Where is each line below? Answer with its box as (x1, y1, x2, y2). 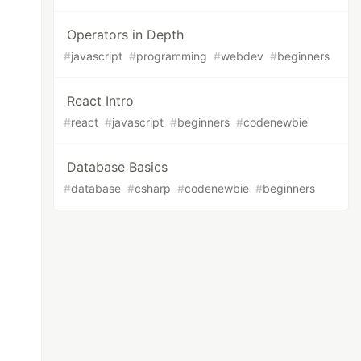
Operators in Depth (67, 27, 185, 43)
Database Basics (67, 159, 168, 175)
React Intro (67, 93, 135, 109)
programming (136, 49, 208, 63)
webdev (221, 49, 264, 63)
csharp (135, 181, 172, 195)
